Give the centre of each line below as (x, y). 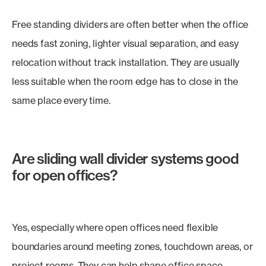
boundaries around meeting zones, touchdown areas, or (132, 246)
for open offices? (65, 175)
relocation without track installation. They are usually (126, 62)
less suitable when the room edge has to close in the (125, 81)
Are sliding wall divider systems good (125, 159)
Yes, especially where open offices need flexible (115, 227)
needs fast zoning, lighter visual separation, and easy (125, 43)
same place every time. (61, 100)
